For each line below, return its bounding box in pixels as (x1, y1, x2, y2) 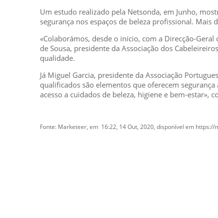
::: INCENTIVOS (64, 191, 116, 201)
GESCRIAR (64, 149, 125, 166)
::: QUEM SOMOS (64, 169, 124, 180)
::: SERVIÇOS (64, 180, 109, 191)
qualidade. (40, 53, 75, 63)
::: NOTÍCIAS (64, 201, 106, 212)
